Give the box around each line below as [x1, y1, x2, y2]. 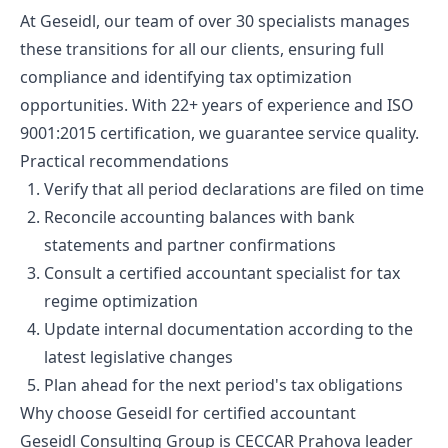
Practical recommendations [20, 149, 229, 172]
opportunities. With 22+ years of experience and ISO [20, 93, 414, 116]
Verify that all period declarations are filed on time [44, 177, 424, 200]
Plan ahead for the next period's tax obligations [44, 373, 403, 396]
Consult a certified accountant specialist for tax [44, 261, 400, 284]
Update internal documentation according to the [44, 317, 413, 340]
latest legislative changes [44, 345, 233, 368]
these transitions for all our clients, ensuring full [20, 37, 384, 60]
